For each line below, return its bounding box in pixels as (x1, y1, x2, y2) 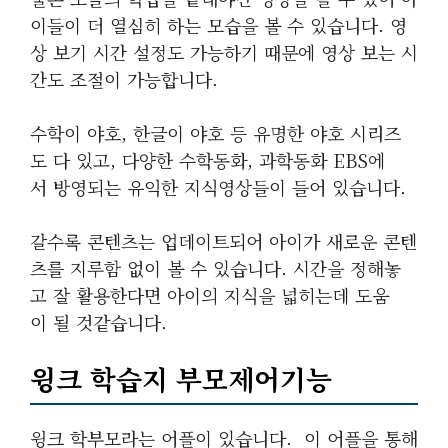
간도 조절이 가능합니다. (30, 66, 218, 92)
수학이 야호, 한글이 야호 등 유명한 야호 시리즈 (30, 120, 401, 146)
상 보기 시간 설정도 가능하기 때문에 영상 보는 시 (30, 39, 418, 65)
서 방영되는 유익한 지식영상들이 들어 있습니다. (30, 174, 412, 200)
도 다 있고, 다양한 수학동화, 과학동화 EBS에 (30, 147, 385, 173)
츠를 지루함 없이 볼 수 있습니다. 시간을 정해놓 (30, 255, 401, 281)
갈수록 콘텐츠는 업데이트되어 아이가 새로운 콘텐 (30, 228, 417, 254)
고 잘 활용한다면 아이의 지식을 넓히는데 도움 (30, 282, 389, 308)
